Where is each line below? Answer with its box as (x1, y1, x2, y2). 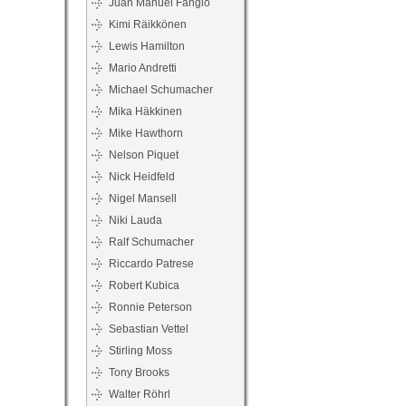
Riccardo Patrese (109, 257, 194, 270)
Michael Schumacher (109, 83, 213, 96)
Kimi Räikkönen (109, 18, 187, 31)
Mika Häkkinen (109, 105, 182, 118)
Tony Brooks (109, 366, 169, 379)
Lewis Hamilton (109, 40, 185, 53)
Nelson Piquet (109, 149, 179, 161)
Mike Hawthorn (109, 127, 183, 140)
